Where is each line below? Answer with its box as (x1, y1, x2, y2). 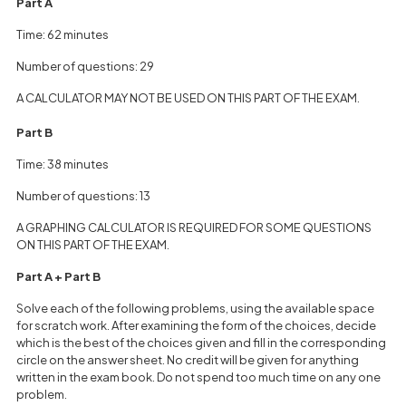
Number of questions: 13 (16, 188, 150, 203)
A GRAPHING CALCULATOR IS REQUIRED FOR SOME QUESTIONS (16, 220, 372, 235)
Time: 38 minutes (16, 157, 109, 171)
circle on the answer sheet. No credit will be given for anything (16, 353, 359, 367)
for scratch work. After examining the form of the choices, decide (16, 318, 376, 333)
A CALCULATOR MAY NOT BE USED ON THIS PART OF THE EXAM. (16, 91, 360, 105)
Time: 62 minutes (16, 27, 109, 42)
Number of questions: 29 (16, 59, 154, 73)
